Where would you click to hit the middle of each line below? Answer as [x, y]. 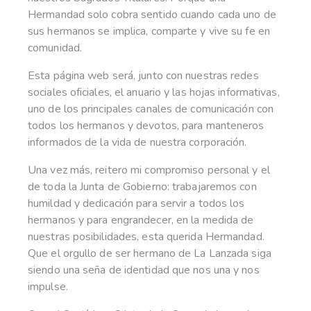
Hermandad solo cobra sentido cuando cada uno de [152, 14]
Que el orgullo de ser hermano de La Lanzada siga [150, 253]
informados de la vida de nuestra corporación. [137, 142]
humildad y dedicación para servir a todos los [136, 203]
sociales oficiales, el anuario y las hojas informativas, [154, 92]
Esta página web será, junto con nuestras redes [143, 75]
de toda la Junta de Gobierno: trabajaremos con [142, 186]
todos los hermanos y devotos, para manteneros [146, 125]
